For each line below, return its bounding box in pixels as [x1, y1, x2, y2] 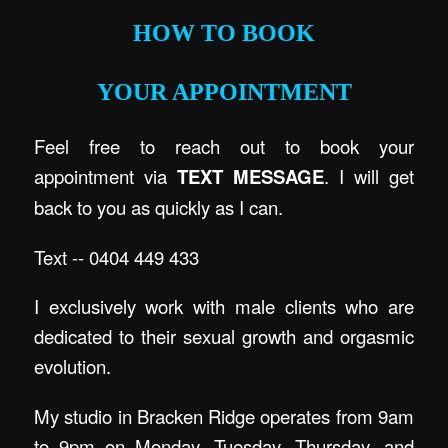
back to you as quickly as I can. [34, 194, 284, 221]
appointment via [34, 163, 178, 190]
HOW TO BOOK [133, 20, 315, 47]
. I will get [324, 163, 414, 190]
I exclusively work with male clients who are [34, 293, 414, 320]
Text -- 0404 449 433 [34, 243, 200, 270]
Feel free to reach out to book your [34, 133, 414, 160]
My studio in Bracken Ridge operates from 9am [34, 402, 414, 429]
